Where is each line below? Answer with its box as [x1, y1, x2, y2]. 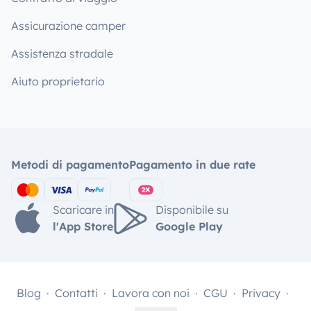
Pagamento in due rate [129, 158, 255, 171]
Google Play [155, 219, 223, 233]
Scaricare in [53, 202, 114, 217]
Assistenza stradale [11, 47, 113, 60]
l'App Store [53, 219, 113, 233]
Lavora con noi [112, 285, 190, 300]
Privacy [242, 285, 280, 300]
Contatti [55, 285, 98, 300]
